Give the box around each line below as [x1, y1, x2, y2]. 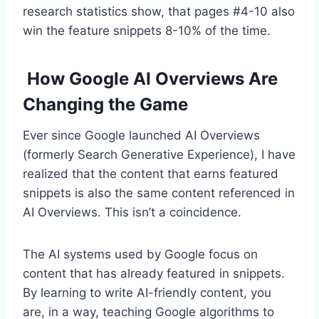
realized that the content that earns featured [23, 166, 278, 181]
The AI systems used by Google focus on [23, 246, 258, 261]
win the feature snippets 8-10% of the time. [23, 23, 271, 38]
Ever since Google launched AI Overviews [23, 127, 260, 142]
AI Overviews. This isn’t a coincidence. [23, 204, 241, 219]
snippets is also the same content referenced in [23, 185, 295, 200]
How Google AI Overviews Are [23, 68, 278, 89]
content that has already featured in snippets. [23, 266, 285, 281]
